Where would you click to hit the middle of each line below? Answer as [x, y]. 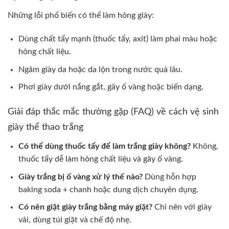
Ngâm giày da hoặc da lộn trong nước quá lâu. [100, 69]
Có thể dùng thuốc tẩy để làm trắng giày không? [104, 146]
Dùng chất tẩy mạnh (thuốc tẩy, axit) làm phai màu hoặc [118, 39]
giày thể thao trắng [45, 128]
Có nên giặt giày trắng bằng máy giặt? [85, 207]
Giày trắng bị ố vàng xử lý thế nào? [80, 177]
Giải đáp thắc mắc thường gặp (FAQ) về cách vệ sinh [113, 112]
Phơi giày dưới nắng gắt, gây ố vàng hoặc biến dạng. [111, 87]
